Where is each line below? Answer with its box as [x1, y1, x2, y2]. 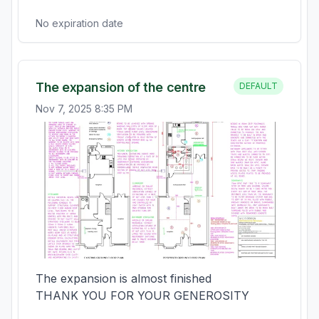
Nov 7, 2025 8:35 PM [36, 103, 132, 115]
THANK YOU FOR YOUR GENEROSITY [36, 288, 249, 303]
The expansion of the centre [36, 80, 206, 95]
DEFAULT [239, 80, 278, 91]
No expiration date [36, 17, 123, 29]
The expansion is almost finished [36, 271, 211, 286]
